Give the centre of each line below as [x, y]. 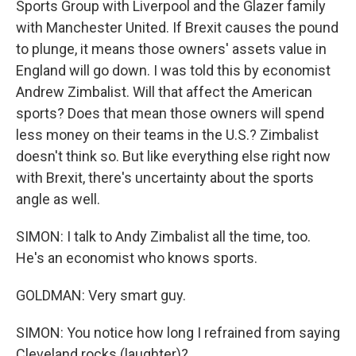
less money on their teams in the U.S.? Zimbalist [167, 135]
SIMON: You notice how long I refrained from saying [178, 333]
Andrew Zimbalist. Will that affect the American [164, 92]
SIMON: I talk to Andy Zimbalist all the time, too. [163, 236]
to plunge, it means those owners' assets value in [171, 49]
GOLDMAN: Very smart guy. [101, 295]
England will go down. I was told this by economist [173, 70]
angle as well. [58, 199]
